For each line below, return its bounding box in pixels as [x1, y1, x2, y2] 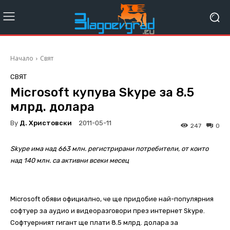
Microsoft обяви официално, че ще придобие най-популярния [10, 195, 214, 203]
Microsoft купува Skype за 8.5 [10, 85, 194, 100]
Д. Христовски [20, 119, 72, 127]
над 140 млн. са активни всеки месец [10, 157, 129, 165]
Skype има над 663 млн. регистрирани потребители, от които [10, 145, 208, 153]
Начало [10, 54, 33, 63]
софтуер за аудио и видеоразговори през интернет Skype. [10, 207, 205, 215]
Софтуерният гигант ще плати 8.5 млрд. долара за [10, 219, 178, 227]
